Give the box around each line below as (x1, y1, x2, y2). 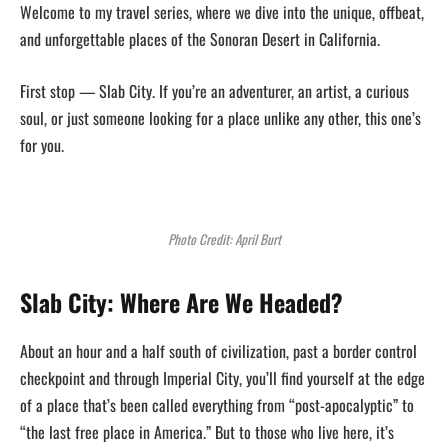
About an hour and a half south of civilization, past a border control (20, 338, 417, 363)
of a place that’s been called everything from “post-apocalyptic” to (20, 392, 414, 417)
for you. (20, 133, 72, 158)
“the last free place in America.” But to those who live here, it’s (20, 419, 394, 444)
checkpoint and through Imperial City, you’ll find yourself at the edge (20, 365, 425, 390)
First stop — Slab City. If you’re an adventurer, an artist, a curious (20, 79, 409, 104)
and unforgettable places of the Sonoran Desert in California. (20, 27, 384, 52)
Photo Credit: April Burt (167, 228, 281, 249)
